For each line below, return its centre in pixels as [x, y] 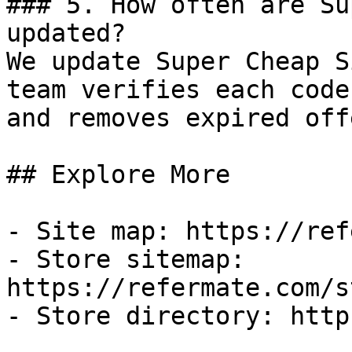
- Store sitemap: [126, 259]
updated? [66, 33]
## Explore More [118, 174]
